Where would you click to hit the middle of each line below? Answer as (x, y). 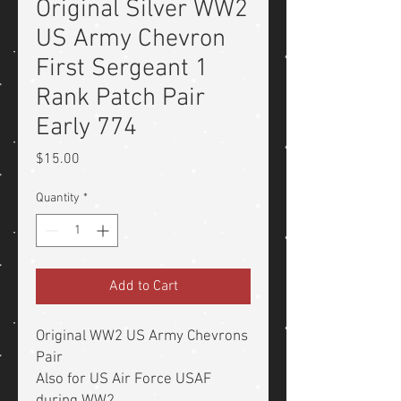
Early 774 (86, 128)
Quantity (58, 199)
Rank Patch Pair (120, 99)
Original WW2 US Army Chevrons (142, 337)
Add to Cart (143, 287)
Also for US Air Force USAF (124, 380)
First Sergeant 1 (122, 69)
